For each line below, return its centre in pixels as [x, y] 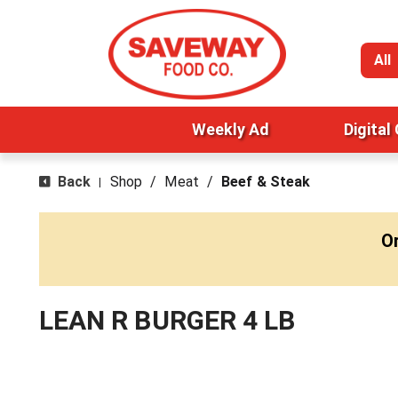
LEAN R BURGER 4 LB [167, 320]
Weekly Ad [230, 129]
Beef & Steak [266, 182]
